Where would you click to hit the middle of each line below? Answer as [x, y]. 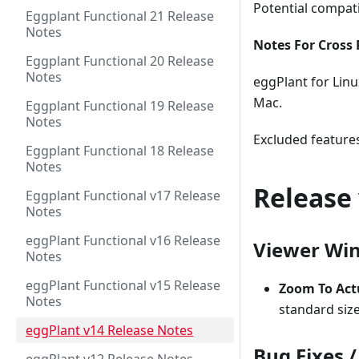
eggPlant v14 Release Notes [109, 330]
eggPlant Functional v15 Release [123, 285]
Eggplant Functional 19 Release [120, 106]
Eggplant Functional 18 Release [120, 151]
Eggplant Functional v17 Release [123, 196]
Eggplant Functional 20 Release [120, 61]
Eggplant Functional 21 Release [120, 16]
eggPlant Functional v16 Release [123, 240]
